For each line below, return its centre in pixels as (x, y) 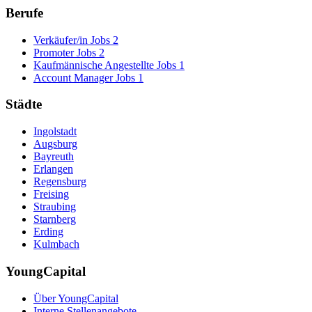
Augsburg (55, 144)
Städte (24, 104)
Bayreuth (54, 157)
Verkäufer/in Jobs (72, 40)
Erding (48, 232)
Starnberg (55, 219)
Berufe (24, 13)
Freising (51, 194)
